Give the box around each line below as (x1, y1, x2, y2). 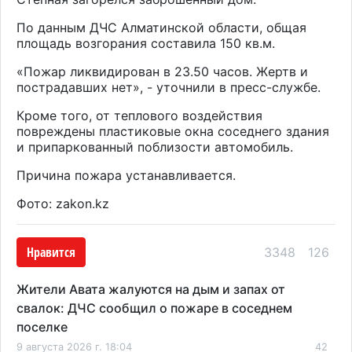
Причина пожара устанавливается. (16, 167, 236, 183)
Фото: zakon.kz (16, 195, 109, 211)
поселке (16, 318, 68, 335)
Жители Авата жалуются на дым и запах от (16, 280, 285, 297)
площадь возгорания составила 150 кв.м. (16, 35, 275, 51)
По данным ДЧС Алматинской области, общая (16, 19, 306, 35)
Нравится (27, 243, 75, 261)
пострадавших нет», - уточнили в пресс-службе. (16, 79, 321, 95)
